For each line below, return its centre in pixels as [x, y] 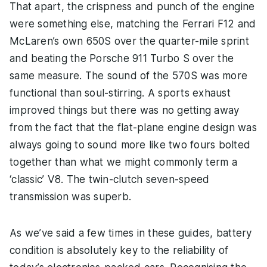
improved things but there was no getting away [125, 111]
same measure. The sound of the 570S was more [128, 76]
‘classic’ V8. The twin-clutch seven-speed [110, 180]
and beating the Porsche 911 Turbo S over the [122, 59]
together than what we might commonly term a [123, 162]
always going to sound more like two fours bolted [130, 145]
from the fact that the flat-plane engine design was [133, 128]
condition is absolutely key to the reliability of [119, 251]
